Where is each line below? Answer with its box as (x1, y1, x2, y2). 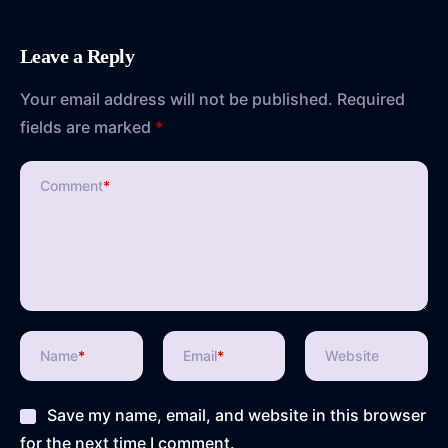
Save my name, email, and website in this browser (46, 404, 426, 425)
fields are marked (20, 116, 155, 137)
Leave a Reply (20, 44, 134, 67)
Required (337, 88, 405, 109)
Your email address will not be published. (20, 88, 333, 109)
